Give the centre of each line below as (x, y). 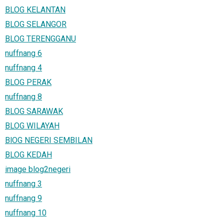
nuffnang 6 (23, 53)
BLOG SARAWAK (34, 111)
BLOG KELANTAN (35, 9)
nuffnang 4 (23, 67)
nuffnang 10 (26, 212)
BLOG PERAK (28, 82)
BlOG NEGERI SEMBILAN (49, 140)
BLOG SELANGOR (36, 24)
